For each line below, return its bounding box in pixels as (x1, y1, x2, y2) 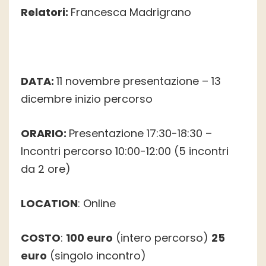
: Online (78, 196, 116, 211)
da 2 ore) (21, 161, 71, 177)
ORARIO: (21, 126, 69, 141)
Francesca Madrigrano (71, 5, 191, 20)
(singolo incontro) (47, 248, 146, 264)
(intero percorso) (113, 230, 211, 246)
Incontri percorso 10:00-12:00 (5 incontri (21, 144, 229, 159)
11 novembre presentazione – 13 (56, 74, 221, 89)
